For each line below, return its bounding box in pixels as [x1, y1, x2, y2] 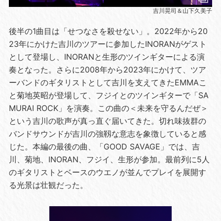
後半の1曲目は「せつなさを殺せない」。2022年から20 [8, 26, 208, 36]
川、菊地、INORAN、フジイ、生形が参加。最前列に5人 [8, 154, 210, 164]
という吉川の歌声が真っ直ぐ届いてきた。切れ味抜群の [8, 115, 206, 126]
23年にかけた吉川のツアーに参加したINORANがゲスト [8, 38, 207, 49]
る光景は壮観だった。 [8, 180, 88, 190]
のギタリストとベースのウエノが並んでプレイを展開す [8, 167, 206, 177]
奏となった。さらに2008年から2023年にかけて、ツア [8, 64, 206, 74]
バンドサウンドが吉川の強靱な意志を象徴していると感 [8, 128, 206, 139]
